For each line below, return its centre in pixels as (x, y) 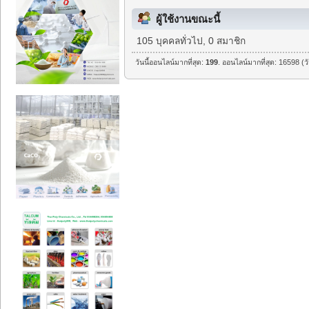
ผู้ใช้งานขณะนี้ (188, 19)
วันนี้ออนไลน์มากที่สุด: (171, 62)
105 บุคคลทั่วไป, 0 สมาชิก (191, 41)
